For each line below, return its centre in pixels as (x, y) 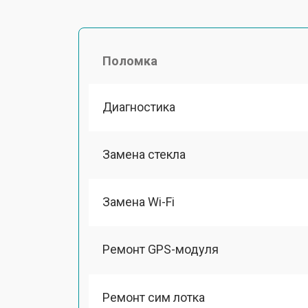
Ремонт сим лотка (154, 297)
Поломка (130, 60)
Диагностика (139, 107)
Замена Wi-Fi (139, 202)
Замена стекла (144, 154)
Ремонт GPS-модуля (161, 250)
